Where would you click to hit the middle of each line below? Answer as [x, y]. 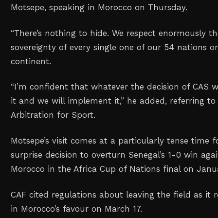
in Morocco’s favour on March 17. [77, 209]
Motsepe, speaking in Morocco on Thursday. [99, 7]
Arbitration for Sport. [53, 115]
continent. [31, 61]
